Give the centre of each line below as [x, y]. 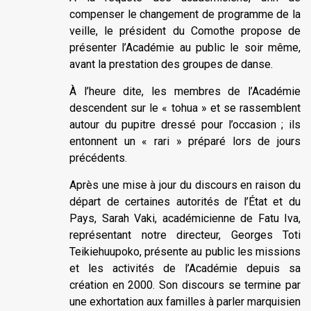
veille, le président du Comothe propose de [185, 31]
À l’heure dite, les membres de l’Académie [185, 91]
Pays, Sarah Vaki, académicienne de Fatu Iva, [185, 218]
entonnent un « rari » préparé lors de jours [185, 141]
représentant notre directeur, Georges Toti [185, 235]
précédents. [98, 158]
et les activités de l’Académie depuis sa [185, 268]
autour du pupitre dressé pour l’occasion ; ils [185, 124]
